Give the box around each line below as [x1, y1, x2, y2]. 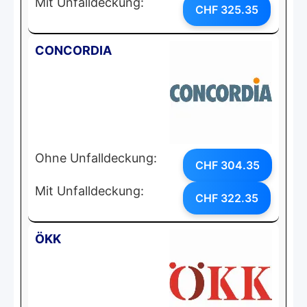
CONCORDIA [35, 42, 112, 58]
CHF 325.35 [195, 2, 258, 16]
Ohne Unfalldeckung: [35, 150, 157, 165]
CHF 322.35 [195, 191, 258, 205]
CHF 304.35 [195, 158, 260, 172]
